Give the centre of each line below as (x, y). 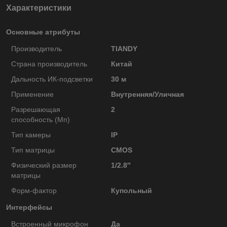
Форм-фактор (34, 190)
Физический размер (44, 165)
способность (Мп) (41, 119)
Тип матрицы (33, 150)
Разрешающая (36, 109)
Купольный (131, 190)
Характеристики (39, 8)
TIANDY (124, 48)
